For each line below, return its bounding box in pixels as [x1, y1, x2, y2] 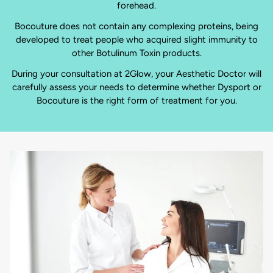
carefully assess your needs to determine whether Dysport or [12, 82, 261, 93]
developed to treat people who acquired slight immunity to [15, 34, 258, 46]
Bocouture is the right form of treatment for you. [36, 95, 237, 107]
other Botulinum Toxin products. [71, 48, 202, 59]
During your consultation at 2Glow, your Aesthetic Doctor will [12, 68, 261, 80]
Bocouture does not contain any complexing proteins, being [15, 21, 258, 32]
